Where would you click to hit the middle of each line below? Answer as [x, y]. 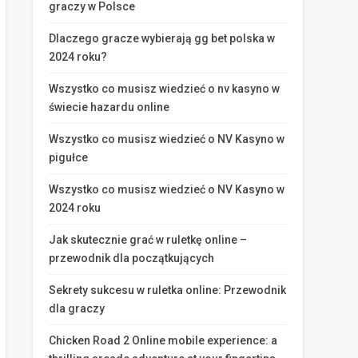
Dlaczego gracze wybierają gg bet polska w [162, 38]
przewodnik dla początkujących [131, 258]
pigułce [68, 157]
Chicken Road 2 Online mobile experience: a [163, 340]
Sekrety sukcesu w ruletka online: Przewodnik [167, 290]
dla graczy [77, 308]
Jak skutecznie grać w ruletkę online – [148, 240]
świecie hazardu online [109, 107]
